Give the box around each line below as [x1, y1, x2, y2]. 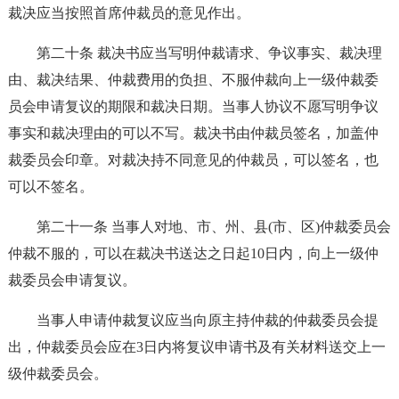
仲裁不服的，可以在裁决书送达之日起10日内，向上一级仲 [7, 246, 379, 261]
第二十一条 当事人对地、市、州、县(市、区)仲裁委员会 [36, 219, 391, 234]
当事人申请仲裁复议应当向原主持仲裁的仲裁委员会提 [36, 313, 379, 328]
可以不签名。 [7, 179, 94, 194]
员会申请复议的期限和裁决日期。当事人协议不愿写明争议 [7, 99, 379, 114]
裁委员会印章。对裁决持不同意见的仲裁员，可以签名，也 [7, 152, 379, 167]
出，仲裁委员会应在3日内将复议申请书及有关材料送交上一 [7, 339, 386, 354]
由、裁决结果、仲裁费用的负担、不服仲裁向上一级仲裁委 [7, 72, 379, 87]
